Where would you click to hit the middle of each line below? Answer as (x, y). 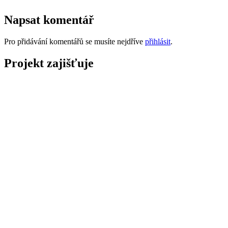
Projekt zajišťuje (49, 63)
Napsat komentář (49, 20)
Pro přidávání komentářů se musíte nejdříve (75, 42)
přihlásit (158, 42)
